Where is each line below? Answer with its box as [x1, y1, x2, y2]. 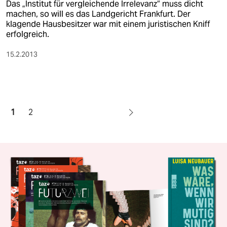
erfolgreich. [6, 28, 49, 40]
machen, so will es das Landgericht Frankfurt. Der [6, 8, 191, 19]
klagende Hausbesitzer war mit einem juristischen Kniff [6, 18, 210, 29]
